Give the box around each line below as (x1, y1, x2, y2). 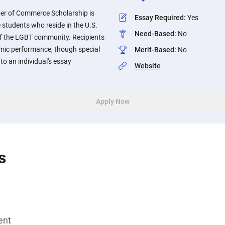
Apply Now (95, 97, 130, 105)
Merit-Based (135, 46, 174, 54)
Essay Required (135, 14, 184, 22)
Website (135, 62, 161, 70)
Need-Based (135, 30, 174, 38)
